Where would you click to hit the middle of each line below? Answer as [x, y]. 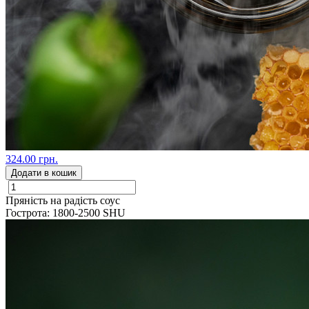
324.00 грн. [32, 159]
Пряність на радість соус [63, 200]
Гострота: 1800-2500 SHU [66, 212]
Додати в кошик [44, 172]
